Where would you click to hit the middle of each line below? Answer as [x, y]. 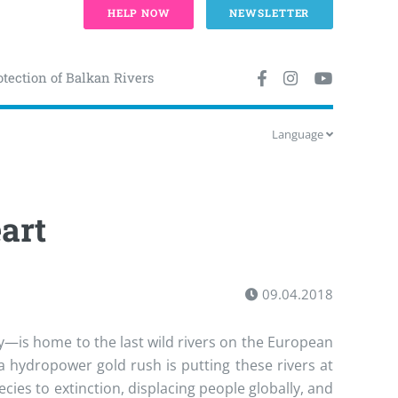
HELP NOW [139, 13]
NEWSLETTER [270, 13]
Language [298, 134]
